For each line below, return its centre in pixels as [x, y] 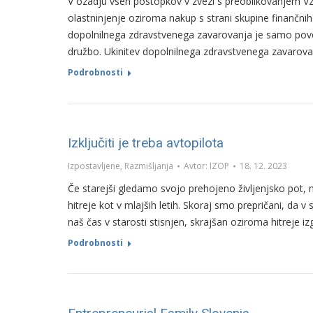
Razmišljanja [149, 166]
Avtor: [197, 166]
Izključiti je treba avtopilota [146, 143]
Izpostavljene [94, 166]
